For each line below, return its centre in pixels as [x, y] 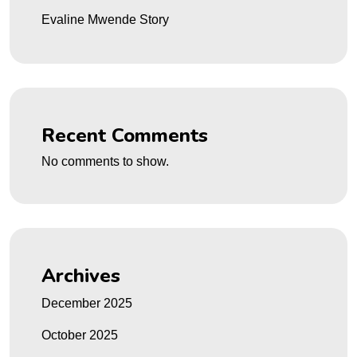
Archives [81, 276]
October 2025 [80, 335]
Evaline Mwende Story [105, 20]
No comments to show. [105, 161]
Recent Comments [125, 135]
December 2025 [87, 303]
